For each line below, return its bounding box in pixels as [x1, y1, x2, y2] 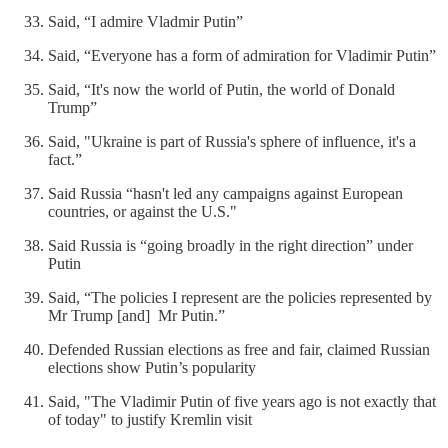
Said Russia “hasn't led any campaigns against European [48, 184, 403, 202]
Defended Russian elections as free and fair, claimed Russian [48, 340, 430, 358]
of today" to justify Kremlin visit [48, 410, 252, 428]
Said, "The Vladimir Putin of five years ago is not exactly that [48, 392, 436, 410]
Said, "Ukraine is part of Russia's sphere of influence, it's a [48, 132, 416, 150]
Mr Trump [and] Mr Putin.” [48, 306, 225, 324]
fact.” [48, 150, 82, 168]
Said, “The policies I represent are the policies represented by [48, 288, 432, 306]
